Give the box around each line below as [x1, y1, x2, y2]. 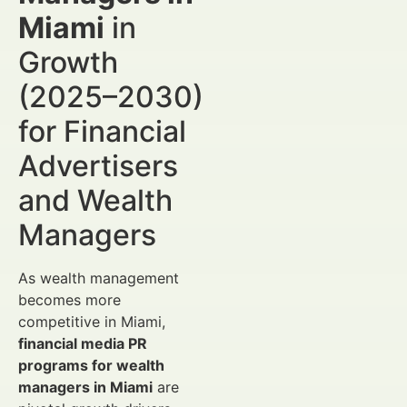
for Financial [18, 114, 186, 149]
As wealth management [18, 269, 179, 287]
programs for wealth [18, 356, 164, 374]
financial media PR [18, 334, 147, 352]
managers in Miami [18, 378, 153, 396]
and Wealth [18, 183, 173, 218]
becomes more [18, 291, 121, 309]
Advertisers [18, 148, 178, 184]
